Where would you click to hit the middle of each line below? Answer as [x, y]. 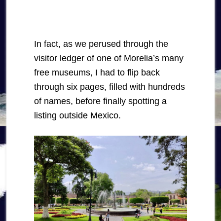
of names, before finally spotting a [100, 101]
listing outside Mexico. [77, 116]
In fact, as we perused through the [101, 44]
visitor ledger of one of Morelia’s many [109, 58]
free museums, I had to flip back [97, 73]
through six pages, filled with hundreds [109, 87]
